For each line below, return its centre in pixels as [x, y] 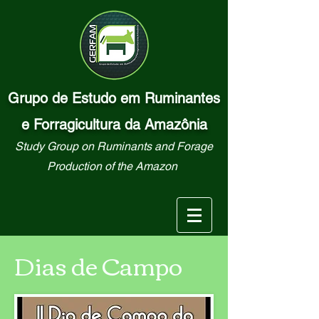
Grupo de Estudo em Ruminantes [114, 98]
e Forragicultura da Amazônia [114, 125]
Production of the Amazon [112, 166]
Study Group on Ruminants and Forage [114, 146]
